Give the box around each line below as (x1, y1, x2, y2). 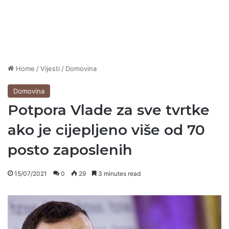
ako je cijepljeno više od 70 (8, 121, 205, 139)
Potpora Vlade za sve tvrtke (8, 101, 210, 119)
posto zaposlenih (8, 141, 132, 159)
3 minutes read (97, 170, 141, 178)
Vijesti (40, 64, 60, 73)
